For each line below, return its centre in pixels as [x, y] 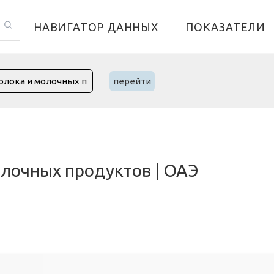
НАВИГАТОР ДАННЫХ [96, 27]
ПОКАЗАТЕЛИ [225, 27]
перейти [132, 81]
